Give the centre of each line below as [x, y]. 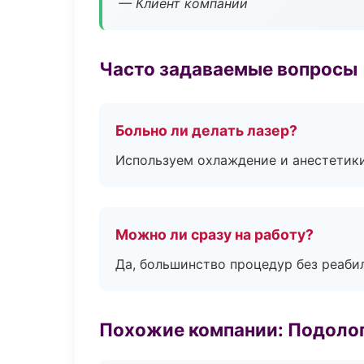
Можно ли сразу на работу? [214, 234]
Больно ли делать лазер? [206, 130]
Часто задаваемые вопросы [228, 69]
